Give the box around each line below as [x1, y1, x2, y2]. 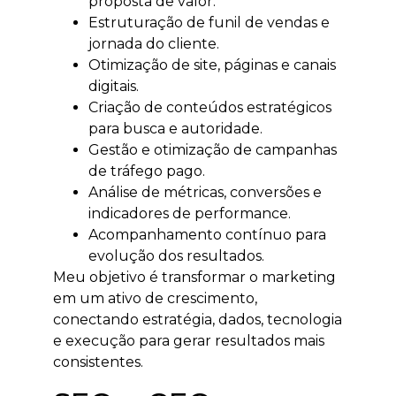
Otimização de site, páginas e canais [88, 57, 336, 74]
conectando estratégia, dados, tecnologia [53, 311, 342, 329]
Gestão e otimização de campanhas [88, 141, 337, 159]
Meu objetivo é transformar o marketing [53, 269, 336, 286]
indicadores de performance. [88, 205, 291, 223]
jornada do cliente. [88, 35, 219, 53]
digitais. [88, 78, 139, 95]
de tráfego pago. [88, 163, 205, 180]
